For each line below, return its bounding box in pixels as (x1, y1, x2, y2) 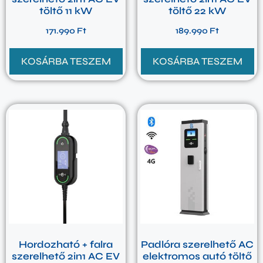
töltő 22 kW (168, 4, 226, 17)
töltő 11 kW (39, 4, 92, 17)
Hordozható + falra (19, 238, 113, 251)
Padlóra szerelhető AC (141, 238, 254, 251)
